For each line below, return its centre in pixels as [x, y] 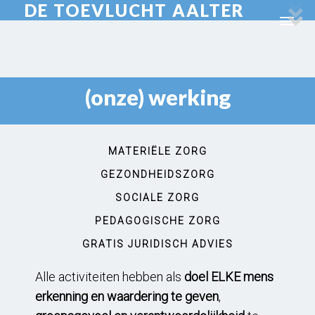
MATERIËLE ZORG [157, 151]
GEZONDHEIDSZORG [157, 174]
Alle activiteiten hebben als [110, 277]
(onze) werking [157, 97]
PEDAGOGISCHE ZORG [157, 221]
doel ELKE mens [229, 277]
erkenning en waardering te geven [127, 296]
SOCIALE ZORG [157, 198]
